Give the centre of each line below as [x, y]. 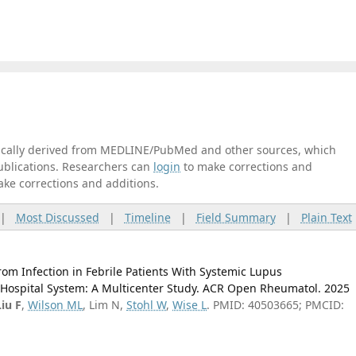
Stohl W [147, 304]
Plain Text [326, 217]
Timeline [147, 217]
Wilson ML [56, 304]
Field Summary [236, 217]
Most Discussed [57, 217]
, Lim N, [105, 304]
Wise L [190, 304]
